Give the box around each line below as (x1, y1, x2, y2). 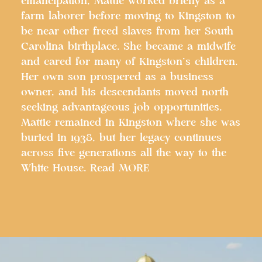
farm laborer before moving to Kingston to (21, 11, 235, 22)
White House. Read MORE (21, 163, 150, 174)
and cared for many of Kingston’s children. (21, 56, 237, 67)
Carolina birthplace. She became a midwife (21, 41, 236, 52)
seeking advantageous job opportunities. (21, 102, 222, 113)
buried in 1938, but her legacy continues (21, 132, 222, 143)
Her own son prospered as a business (21, 71, 213, 82)
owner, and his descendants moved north (21, 87, 229, 98)
